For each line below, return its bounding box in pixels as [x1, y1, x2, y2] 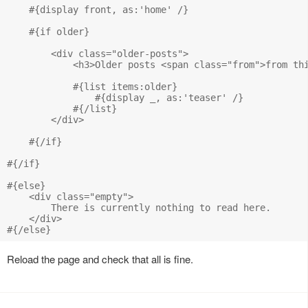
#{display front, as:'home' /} [7, 3, 188, 15]
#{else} [7, 179, 45, 191]
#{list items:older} [7, 80, 177, 92]
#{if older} [7, 25, 89, 37]
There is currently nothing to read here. [7, 201, 271, 213]
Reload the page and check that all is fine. [7, 251, 193, 266]
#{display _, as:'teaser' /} [7, 91, 243, 103]
